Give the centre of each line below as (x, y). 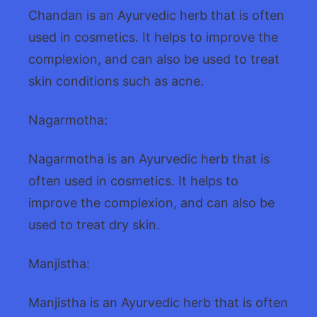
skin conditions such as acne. (116, 81)
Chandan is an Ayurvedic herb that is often (156, 16)
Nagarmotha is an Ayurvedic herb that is (149, 159)
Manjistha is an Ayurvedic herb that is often (158, 303)
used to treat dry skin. (94, 225)
